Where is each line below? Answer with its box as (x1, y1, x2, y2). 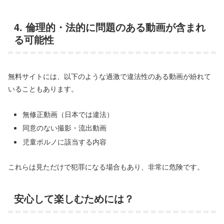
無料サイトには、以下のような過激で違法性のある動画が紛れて (8, 71, 211, 81)
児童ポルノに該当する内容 (22, 136, 106, 147)
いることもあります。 (8, 83, 78, 94)
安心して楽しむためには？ (14, 190, 134, 205)
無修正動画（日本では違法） (22, 108, 113, 119)
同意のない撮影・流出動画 (22, 122, 106, 133)
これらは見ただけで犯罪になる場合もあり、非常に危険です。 (8, 161, 204, 172)
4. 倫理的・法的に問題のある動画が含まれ (14, 19, 205, 34)
